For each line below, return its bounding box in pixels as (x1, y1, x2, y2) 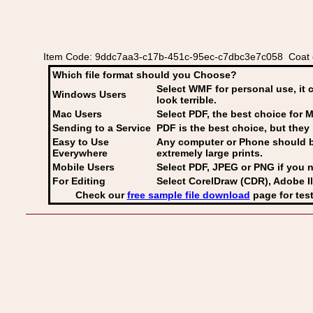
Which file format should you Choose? (52, 69, 237, 80)
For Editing (52, 175, 105, 187)
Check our (75, 189, 127, 201)
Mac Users (52, 108, 102, 119)
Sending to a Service (52, 122, 151, 133)
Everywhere (52, 147, 108, 159)
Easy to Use (52, 136, 109, 147)
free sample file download (126, 189, 250, 201)
